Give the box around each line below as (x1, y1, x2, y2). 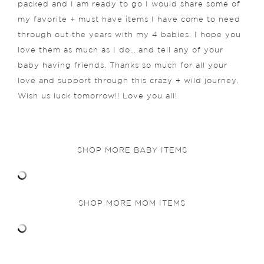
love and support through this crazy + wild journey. (18, 77, 239, 84)
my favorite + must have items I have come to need (18, 16, 240, 23)
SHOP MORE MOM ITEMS (78, 200, 186, 207)
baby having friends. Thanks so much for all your (18, 62, 227, 69)
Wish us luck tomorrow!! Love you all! (18, 93, 177, 100)
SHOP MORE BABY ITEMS (77, 147, 187, 154)
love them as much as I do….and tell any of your (18, 47, 223, 54)
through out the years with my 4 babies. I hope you (18, 31, 241, 38)
